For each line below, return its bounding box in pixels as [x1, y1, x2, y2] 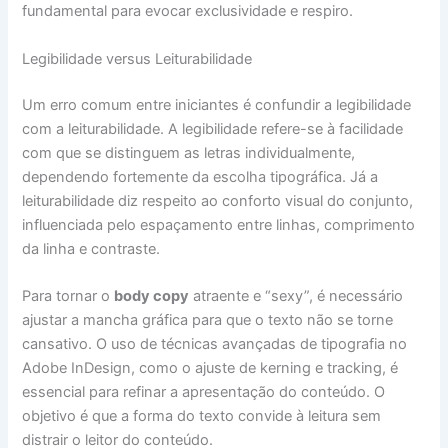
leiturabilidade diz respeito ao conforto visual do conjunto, [22, 191, 414, 210]
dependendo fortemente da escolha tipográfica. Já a [22, 167, 379, 186]
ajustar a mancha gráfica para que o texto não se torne [22, 311, 394, 330]
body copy [114, 287, 190, 306]
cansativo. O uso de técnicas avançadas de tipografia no [22, 335, 408, 354]
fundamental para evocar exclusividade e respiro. [22, 2, 354, 21]
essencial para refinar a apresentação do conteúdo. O [22, 383, 386, 402]
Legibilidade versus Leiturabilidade [22, 49, 253, 68]
